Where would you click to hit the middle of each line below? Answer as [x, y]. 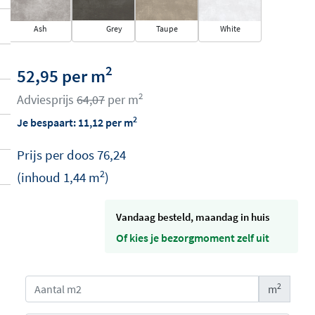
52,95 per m [61, 76]
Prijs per [42, 154]
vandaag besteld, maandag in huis [195, 217]
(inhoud [40, 177]
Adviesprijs [47, 99]
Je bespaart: [47, 122]
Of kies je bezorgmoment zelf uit [193, 237]
